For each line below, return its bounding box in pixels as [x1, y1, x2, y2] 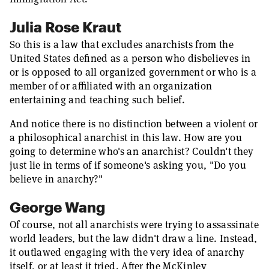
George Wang [10, 198, 105, 216]
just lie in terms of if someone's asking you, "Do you [10, 159, 247, 172]
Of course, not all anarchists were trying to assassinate [10, 218, 259, 231]
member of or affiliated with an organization [10, 79, 213, 92]
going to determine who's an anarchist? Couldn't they [10, 145, 254, 158]
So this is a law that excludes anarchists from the [10, 38, 234, 51]
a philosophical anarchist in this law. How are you [10, 131, 242, 144]
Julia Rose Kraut [10, 18, 121, 35]
